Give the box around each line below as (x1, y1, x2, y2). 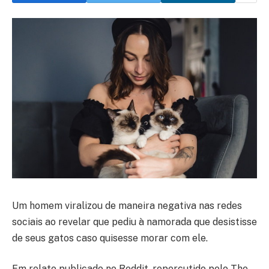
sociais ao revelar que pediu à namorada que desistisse (12, 216, 257, 228)
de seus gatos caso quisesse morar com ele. (12, 232, 208, 244)
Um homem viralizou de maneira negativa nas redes (12, 199, 242, 211)
